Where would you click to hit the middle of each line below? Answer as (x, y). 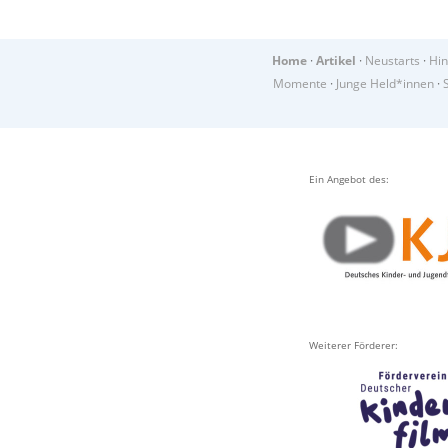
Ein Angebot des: (349, 178)
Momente (299, 83)
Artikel (336, 60)
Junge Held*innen (384, 83)
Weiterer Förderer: (353, 344)
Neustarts (392, 60)
